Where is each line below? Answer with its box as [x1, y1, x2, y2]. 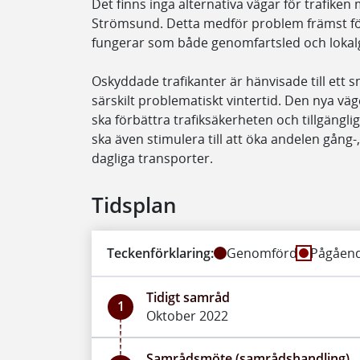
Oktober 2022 [146, 306, 228, 325]
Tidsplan [92, 190, 177, 219]
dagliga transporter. [92, 149, 213, 167]
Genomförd [227, 243, 298, 262]
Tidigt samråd [146, 288, 230, 306]
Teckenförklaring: [107, 243, 215, 262]
